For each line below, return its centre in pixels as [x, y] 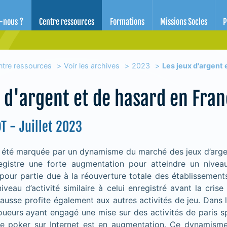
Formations [127, 22]
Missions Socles [184, 22]
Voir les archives [91, 66]
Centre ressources [67, 22]
